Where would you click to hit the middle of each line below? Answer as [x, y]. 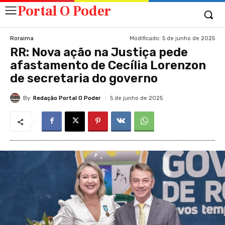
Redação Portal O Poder [67, 98]
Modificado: [145, 38]
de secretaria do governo [84, 78]
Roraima [22, 38]
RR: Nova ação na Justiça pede [99, 52]
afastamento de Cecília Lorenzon [108, 65]
